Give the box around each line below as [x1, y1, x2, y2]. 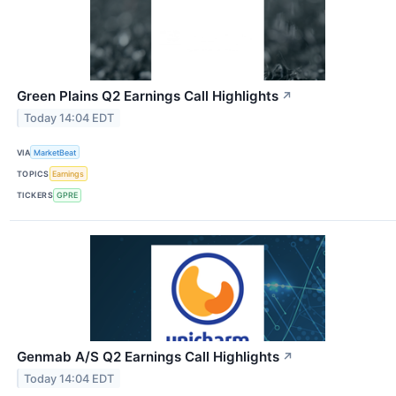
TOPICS [17, 168, 49, 179]
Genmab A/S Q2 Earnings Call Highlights [17, 347, 279, 365]
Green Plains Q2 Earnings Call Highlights [17, 88, 278, 105]
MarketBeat [34, 147, 77, 157]
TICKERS [17, 190, 54, 201]
